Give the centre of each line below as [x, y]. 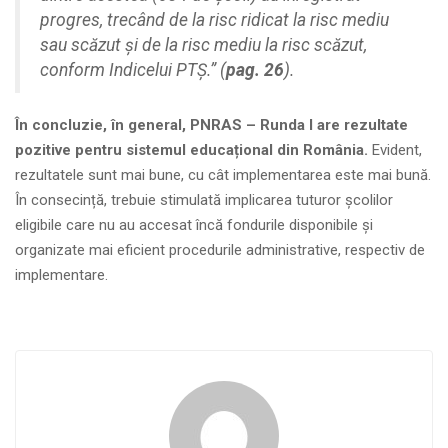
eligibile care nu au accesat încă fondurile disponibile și [194, 225]
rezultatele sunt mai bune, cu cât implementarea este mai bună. [223, 175]
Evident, [397, 150]
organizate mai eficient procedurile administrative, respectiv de [220, 250]
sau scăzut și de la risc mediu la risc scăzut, [203, 45]
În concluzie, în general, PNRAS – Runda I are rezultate [211, 125]
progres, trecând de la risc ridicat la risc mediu [214, 20]
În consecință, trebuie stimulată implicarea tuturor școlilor [204, 200]
